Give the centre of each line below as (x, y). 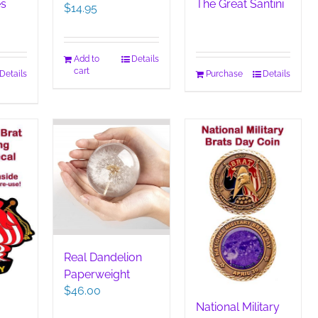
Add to (87, 59)
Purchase (224, 74)
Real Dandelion (103, 258)
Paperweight (97, 275)
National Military (237, 307)
